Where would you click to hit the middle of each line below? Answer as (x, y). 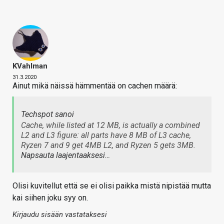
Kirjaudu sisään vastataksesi (60, 214)
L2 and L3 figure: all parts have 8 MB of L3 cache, (106, 135)
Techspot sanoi (47, 114)
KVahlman (30, 66)
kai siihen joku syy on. (50, 197)
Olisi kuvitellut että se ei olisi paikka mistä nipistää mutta (112, 185)
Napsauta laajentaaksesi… (65, 155)
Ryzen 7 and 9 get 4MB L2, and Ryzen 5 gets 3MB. (108, 145)
